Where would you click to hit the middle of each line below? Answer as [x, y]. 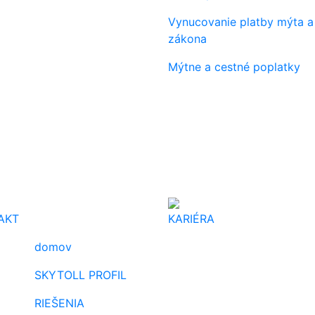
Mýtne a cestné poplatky [234, 67]
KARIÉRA [191, 219]
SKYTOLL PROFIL [81, 275]
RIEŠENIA [59, 303]
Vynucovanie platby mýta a [241, 22]
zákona [187, 39]
